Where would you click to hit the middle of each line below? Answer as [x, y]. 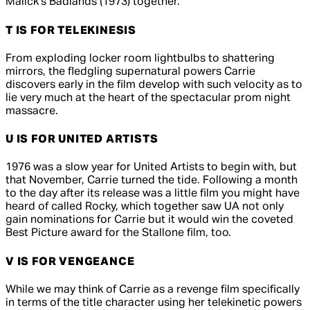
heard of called [45, 207]
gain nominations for [60, 220]
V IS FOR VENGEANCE [70, 262]
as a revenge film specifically [225, 290]
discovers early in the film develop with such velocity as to [154, 85]
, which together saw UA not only [200, 207]
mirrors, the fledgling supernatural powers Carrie [130, 72]
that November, [46, 181]
